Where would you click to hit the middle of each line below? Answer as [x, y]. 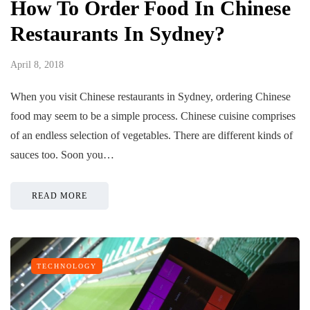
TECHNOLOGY [67, 266]
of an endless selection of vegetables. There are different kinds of [152, 135]
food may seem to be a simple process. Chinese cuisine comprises [153, 116]
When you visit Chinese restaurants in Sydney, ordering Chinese [151, 96]
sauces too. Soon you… [62, 154]
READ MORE [60, 195]
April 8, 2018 [37, 64]
